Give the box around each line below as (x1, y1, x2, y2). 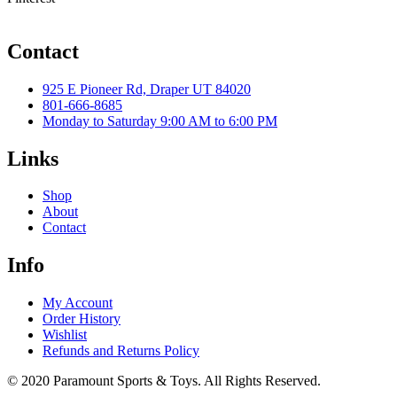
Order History (43, 311, 121, 327)
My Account (43, 295, 113, 311)
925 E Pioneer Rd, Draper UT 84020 (43, 81, 251, 97)
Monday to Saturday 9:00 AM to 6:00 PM (43, 113, 277, 128)
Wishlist (43, 327, 87, 343)
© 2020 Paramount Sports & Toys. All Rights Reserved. (7, 373, 321, 389)
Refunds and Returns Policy (43, 343, 199, 359)
